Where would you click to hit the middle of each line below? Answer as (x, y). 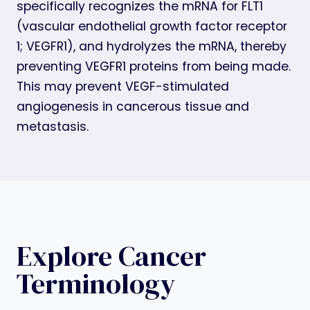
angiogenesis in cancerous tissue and (133, 106)
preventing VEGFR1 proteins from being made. (154, 66)
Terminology (96, 283)
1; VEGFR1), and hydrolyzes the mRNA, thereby (152, 46)
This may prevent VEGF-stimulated (123, 86)
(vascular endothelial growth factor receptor (152, 26)
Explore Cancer (111, 256)
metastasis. (53, 126)
